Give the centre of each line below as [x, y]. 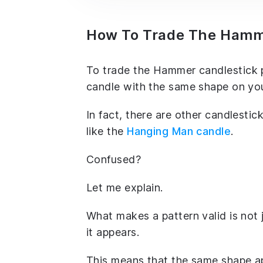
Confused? [114, 159]
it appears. [113, 232]
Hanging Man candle [179, 131]
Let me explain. [125, 187]
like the [107, 131]
